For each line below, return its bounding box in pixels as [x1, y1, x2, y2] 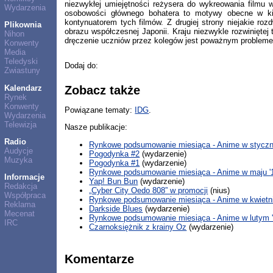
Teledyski [4, 57, 38, 66]
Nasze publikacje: [65, 122, 128, 132]
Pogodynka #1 [89, 158, 140, 168]
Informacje [4, 172, 44, 182]
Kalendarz [4, 83, 42, 93]
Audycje [4, 146, 33, 155]
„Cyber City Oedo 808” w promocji [89, 185, 208, 195]
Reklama [4, 200, 35, 210]
